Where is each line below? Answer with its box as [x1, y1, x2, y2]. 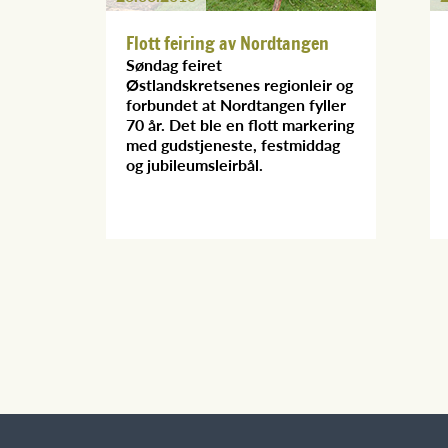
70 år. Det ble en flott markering [126, 112, 354, 136]
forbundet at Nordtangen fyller [126, 92, 346, 116]
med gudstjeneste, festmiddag [126, 132, 340, 156]
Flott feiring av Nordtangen [126, 29, 329, 56]
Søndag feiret [126, 52, 222, 76]
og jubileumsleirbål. [126, 152, 263, 176]
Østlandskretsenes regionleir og [126, 72, 353, 96]
